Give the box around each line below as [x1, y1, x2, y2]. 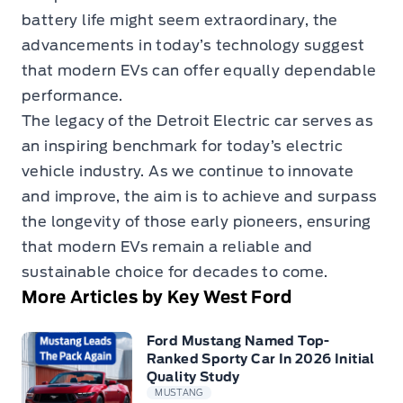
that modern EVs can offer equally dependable [22, 62, 377, 79]
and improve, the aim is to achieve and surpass [22, 188, 378, 205]
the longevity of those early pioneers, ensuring [22, 213, 372, 230]
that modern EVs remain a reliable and [22, 238, 313, 255]
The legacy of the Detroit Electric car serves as [22, 112, 374, 130]
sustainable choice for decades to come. [22, 264, 328, 281]
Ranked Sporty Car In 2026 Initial [146, 352, 375, 366]
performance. [22, 87, 123, 104]
